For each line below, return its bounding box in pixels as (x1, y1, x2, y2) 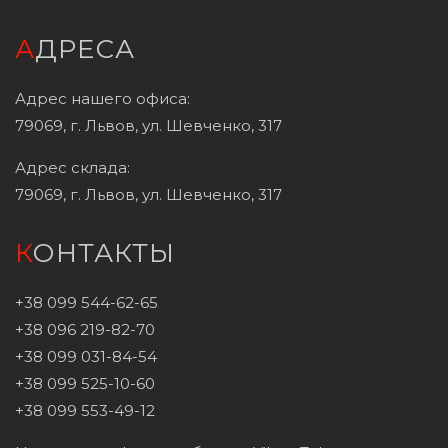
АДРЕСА (35, 32, 135, 65)
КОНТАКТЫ (33, 236, 175, 269)
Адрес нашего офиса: (15, 88, 190, 108)
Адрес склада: (15, 157, 130, 177)
